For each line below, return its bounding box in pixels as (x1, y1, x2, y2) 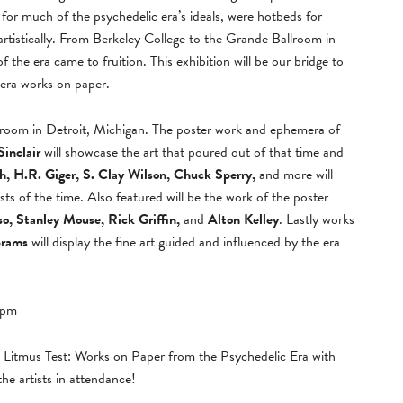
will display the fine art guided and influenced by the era (28, 231, 340, 253)
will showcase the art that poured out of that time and (40, 141, 344, 163)
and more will (255, 164, 333, 185)
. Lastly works (279, 209, 354, 230)
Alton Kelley (208, 209, 279, 230)
